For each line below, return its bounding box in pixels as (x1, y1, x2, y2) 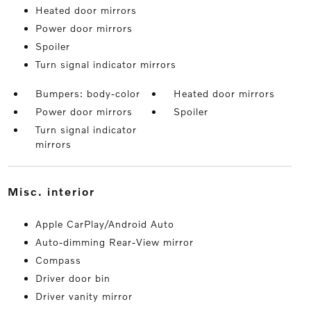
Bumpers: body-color (35, 87, 140, 100)
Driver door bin (35, 272, 110, 285)
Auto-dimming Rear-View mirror (35, 236, 194, 249)
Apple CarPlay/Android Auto (35, 218, 174, 230)
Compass (35, 254, 81, 267)
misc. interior (19, 185, 95, 199)
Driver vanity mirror (35, 290, 133, 303)
